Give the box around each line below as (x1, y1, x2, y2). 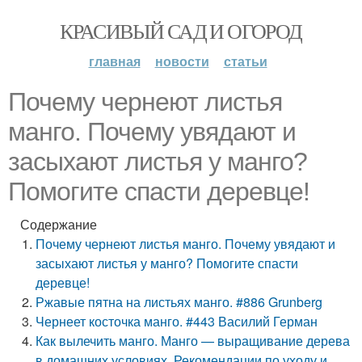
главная (88, 52, 141, 70)
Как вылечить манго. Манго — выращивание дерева (36, 331, 351, 350)
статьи (223, 52, 267, 70)
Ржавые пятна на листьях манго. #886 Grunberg (36, 293, 323, 311)
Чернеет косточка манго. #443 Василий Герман (36, 312, 318, 330)
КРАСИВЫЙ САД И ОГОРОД (60, 17, 302, 44)
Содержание (20, 215, 97, 234)
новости (154, 52, 209, 70)
